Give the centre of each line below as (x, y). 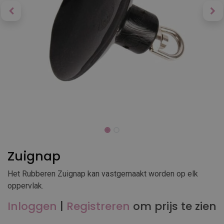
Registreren (98, 206)
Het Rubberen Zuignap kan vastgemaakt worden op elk (103, 174)
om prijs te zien (175, 206)
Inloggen (32, 206)
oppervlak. (25, 186)
